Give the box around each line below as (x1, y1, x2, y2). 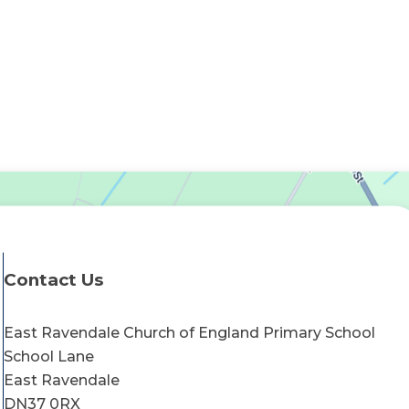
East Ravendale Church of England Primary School (3, 324, 375, 342)
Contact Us (3, 269, 103, 291)
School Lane (3, 348, 94, 366)
